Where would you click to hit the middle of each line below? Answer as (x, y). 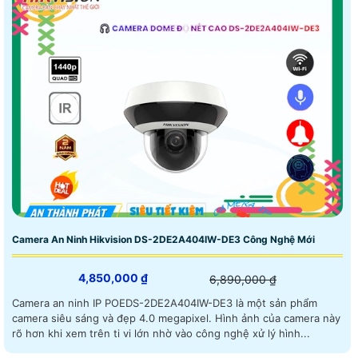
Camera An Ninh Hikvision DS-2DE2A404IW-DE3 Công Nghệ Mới (163, 239)
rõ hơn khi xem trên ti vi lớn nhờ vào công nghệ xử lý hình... (161, 333)
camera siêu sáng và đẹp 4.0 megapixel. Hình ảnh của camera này (113, 318)
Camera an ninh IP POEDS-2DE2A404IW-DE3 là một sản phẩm (165, 302)
